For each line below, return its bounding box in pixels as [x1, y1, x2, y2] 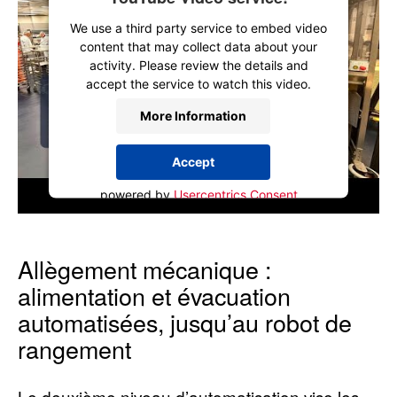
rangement [18, 331, 131, 366]
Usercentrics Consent [173, 186, 298, 201]
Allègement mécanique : [18, 251, 271, 286]
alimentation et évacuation [18, 277, 291, 313]
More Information [140, 107, 246, 123]
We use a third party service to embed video [70, 19, 327, 35]
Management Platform [134, 205, 263, 220]
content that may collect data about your [80, 38, 317, 53]
